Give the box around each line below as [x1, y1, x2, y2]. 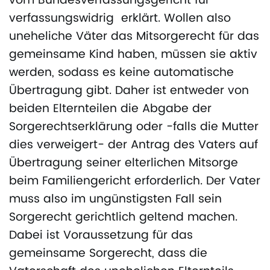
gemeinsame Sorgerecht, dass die [9, 244, 207, 263]
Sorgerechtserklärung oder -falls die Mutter [9, 118, 259, 137]
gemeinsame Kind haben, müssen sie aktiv [9, 45, 257, 64]
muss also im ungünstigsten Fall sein [9, 190, 222, 209]
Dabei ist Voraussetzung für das [9, 226, 193, 245]
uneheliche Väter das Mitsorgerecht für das [9, 27, 259, 46]
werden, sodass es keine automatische [9, 63, 234, 83]
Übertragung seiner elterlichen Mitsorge [9, 154, 238, 173]
